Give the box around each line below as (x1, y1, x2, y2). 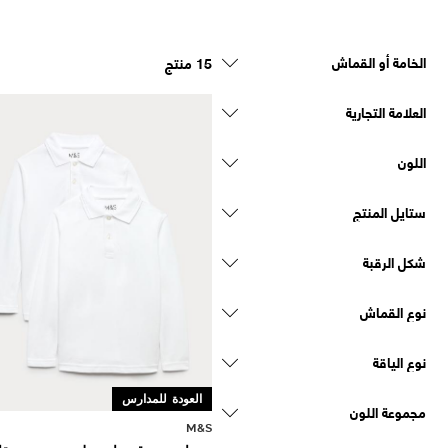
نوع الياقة (373, 348, 426, 374)
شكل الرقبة (363, 248, 426, 274)
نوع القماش (360, 298, 426, 324)
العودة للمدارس (122, 390, 202, 406)
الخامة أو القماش (332, 48, 426, 74)
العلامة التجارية (346, 98, 426, 124)
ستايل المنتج (353, 198, 426, 224)
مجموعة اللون (350, 398, 426, 424)
